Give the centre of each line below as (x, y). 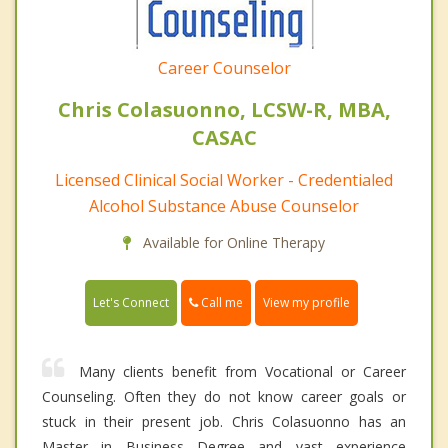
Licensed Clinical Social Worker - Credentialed (224, 179)
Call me (220, 302)
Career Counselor (224, 67)
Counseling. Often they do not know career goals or (224, 396)
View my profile (306, 302)
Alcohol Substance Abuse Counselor (224, 205)
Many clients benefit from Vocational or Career (242, 371)
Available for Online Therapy (232, 242)
